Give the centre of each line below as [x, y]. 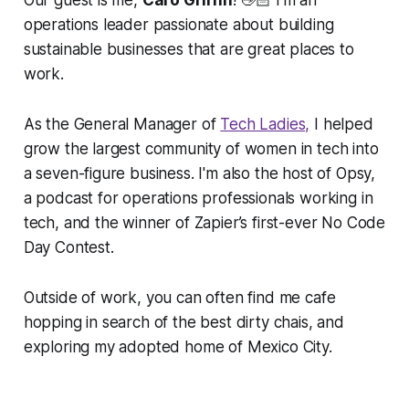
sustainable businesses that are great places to [189, 50]
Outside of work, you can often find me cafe [179, 298]
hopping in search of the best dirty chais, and [184, 323]
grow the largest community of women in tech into [201, 149]
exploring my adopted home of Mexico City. [178, 347]
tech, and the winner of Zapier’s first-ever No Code [204, 223]
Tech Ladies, [265, 125]
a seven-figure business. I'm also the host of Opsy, [199, 174]
